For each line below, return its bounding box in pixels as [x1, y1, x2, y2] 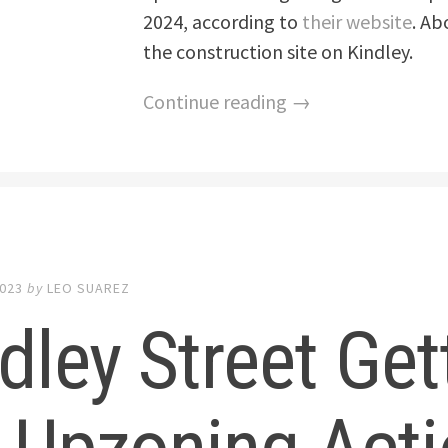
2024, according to [143, 8, 303, 34]
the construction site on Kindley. [143, 38, 414, 64]
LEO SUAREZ [47, 278, 131, 297]
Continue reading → [143, 88, 312, 114]
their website [302, 8, 413, 34]
